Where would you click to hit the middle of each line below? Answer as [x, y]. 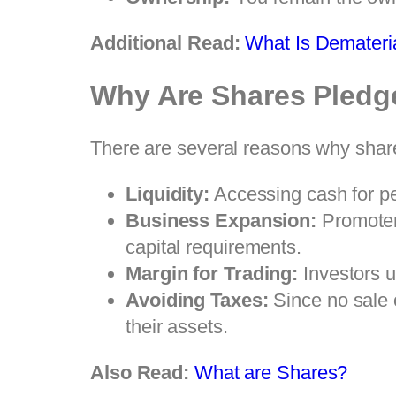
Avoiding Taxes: [197, 300]
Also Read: [142, 372]
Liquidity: [168, 194]
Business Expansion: [221, 220]
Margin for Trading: [212, 273]
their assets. [177, 326]
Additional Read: [168, 42]
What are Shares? [271, 372]
